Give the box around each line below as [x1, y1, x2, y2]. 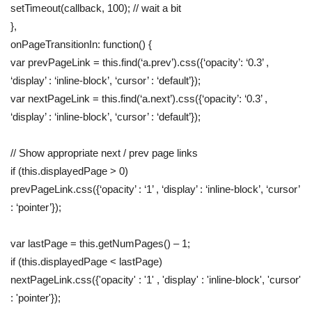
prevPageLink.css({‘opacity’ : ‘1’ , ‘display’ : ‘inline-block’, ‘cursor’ [10, 183, 299, 196]
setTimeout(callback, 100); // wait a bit [10, 2, 181, 15]
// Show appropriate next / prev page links [10, 147, 198, 159]
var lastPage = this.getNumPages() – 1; [10, 237, 190, 250]
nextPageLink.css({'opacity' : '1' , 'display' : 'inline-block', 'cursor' [10, 274, 301, 286]
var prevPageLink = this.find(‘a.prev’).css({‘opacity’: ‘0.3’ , [10, 56, 269, 69]
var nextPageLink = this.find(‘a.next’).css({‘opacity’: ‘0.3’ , [10, 93, 267, 105]
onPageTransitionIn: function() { [10, 38, 152, 51]
